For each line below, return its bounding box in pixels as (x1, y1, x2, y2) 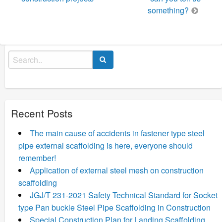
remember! (18, 152, 56, 164)
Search (8, 51, 30, 61)
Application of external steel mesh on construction (30, 164, 204, 176)
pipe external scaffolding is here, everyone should (18, 139, 193, 151)
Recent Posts (11, 105, 72, 120)
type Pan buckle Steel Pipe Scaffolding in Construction (18, 201, 211, 213)
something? (148, 4, 189, 16)
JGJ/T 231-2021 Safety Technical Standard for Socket (30, 189, 218, 201)
